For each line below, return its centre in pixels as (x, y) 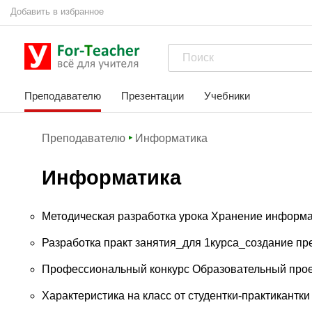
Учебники (227, 96)
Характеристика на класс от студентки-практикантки (176, 296)
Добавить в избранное (57, 11)
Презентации (153, 96)
